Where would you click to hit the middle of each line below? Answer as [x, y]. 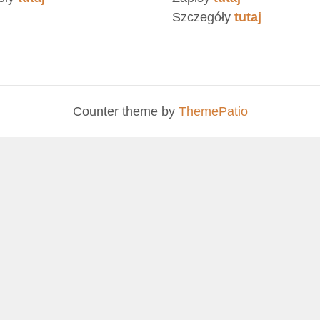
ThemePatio [213, 111]
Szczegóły [203, 17]
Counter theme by [125, 111]
